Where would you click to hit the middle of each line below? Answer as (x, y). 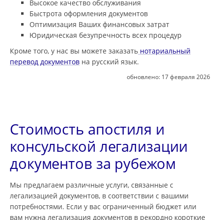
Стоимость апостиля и (87, 129)
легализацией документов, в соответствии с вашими (99, 195)
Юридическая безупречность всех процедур (106, 35)
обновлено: (144, 76)
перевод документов (45, 61)
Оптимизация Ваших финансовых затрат (99, 24)
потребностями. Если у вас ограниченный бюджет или (103, 206)
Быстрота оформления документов (89, 13)
